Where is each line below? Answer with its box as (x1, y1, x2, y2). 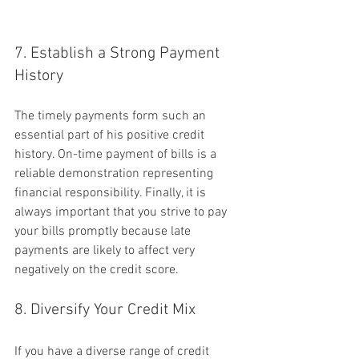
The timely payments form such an (14, 107, 209, 124)
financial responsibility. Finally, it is (14, 184, 209, 201)
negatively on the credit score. (14, 261, 179, 278)
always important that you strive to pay (14, 204, 230, 220)
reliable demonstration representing (14, 165, 216, 182)
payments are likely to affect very (14, 242, 198, 259)
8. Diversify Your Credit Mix (14, 300, 196, 320)
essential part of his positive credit (14, 127, 208, 143)
